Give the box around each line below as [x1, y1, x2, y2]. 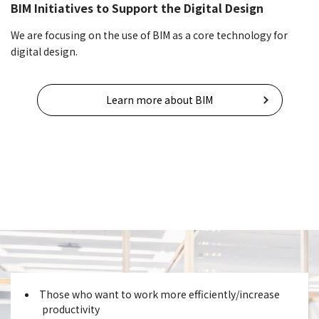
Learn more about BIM [106, 92, 213, 107]
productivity [42, 301, 100, 316]
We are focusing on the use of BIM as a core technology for [11, 27, 288, 42]
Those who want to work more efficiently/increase [39, 286, 280, 301]
